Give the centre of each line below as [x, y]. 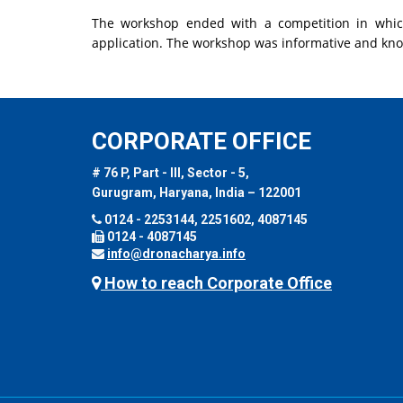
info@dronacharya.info [176, 253]
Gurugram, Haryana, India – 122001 [197, 192]
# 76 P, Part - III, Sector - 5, [170, 172]
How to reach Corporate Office [216, 282]
